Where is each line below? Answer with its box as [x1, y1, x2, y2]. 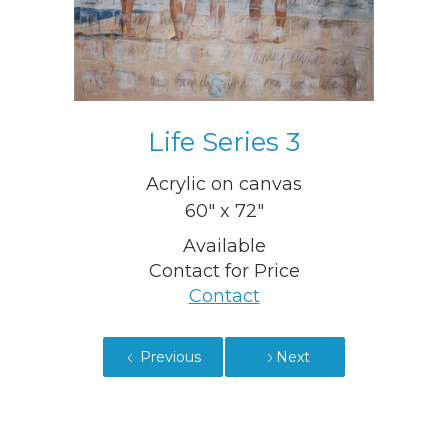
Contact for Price [148, 260, 300, 283]
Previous [140, 348, 201, 367]
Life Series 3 [148, 126, 300, 159]
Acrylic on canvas [146, 173, 302, 196]
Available [182, 235, 266, 258]
